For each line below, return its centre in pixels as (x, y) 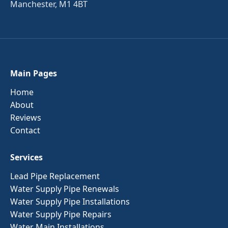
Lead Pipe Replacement (55, 176)
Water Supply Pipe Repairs (61, 214)
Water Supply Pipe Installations (70, 201)
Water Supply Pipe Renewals (65, 189)
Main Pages (34, 73)
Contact (25, 130)
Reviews (26, 117)
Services (26, 157)
